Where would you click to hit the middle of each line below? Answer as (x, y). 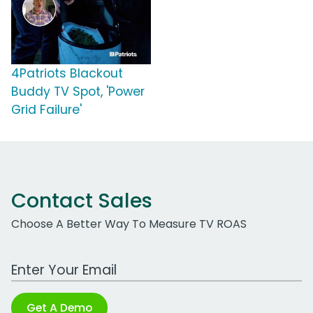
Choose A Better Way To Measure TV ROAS (129, 224)
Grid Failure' (46, 110)
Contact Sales (82, 201)
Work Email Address (65, 263)
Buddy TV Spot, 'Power (78, 92)
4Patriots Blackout (67, 74)
